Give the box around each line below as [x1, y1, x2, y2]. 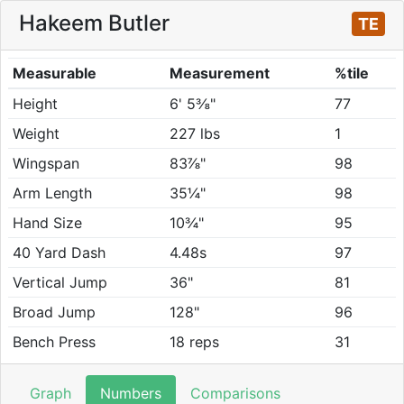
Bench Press [12, 333, 96, 351]
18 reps [169, 333, 219, 351]
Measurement [169, 64, 270, 82]
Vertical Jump [12, 273, 107, 291]
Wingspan [12, 154, 79, 172]
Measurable [12, 64, 96, 82]
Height [12, 95, 58, 113]
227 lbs [169, 124, 220, 142]
